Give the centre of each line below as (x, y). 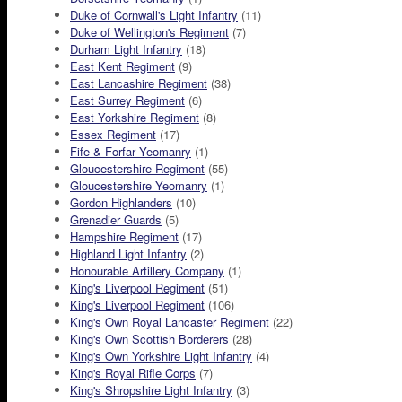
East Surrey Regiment (127, 100)
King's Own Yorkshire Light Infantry (161, 356)
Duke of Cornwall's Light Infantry (154, 15)
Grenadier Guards (116, 220)
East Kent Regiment (122, 66)
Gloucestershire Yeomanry (139, 186)
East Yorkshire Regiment (135, 118)
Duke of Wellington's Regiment (149, 32)
